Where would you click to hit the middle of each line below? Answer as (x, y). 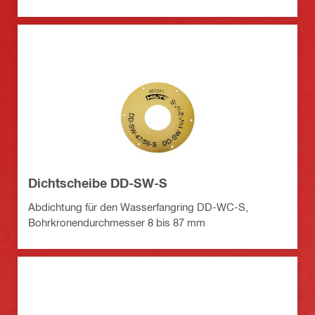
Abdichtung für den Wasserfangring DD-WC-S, (138, 207)
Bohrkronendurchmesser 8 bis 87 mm (117, 223)
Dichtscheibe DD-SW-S (98, 183)
